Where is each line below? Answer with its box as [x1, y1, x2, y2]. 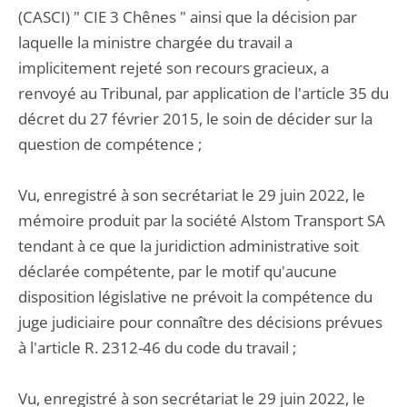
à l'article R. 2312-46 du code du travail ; [18, 337, 296, 358]
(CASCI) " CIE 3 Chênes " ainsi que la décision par [18, 6, 357, 27]
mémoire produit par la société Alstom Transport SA [18, 210, 385, 231]
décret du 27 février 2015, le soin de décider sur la [18, 108, 372, 129]
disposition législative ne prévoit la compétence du [18, 286, 372, 307]
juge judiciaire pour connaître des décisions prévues [18, 312, 382, 333]
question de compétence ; [18, 134, 202, 154]
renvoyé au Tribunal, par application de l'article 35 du [18, 83, 389, 104]
